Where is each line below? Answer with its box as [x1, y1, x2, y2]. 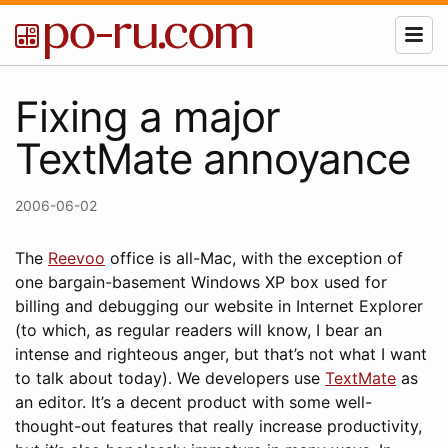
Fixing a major [15, 91, 280, 142]
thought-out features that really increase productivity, [15, 416, 422, 436]
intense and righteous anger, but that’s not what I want [15, 344, 427, 364]
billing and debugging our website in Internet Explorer [15, 296, 423, 316]
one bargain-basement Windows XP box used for [15, 272, 387, 292]
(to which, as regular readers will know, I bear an [15, 320, 382, 340]
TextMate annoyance [15, 133, 410, 184]
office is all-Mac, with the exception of [105, 248, 403, 268]
